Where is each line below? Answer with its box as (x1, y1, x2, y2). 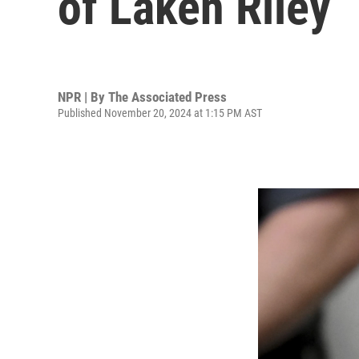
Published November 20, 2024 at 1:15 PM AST (58, 106, 262, 119)
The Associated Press (108, 88, 227, 105)
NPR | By (58, 88, 108, 105)
